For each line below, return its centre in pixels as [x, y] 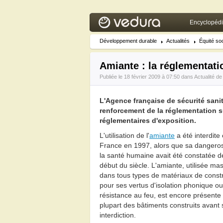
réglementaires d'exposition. [148, 120]
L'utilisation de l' [124, 135]
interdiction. [118, 215]
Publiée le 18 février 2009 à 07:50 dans [147, 77]
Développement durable [128, 41]
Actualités [178, 41]
